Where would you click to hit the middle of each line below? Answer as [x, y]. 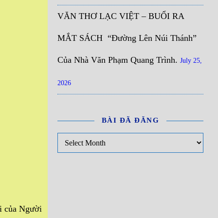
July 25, [191, 61]
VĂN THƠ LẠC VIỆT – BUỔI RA [121, 16]
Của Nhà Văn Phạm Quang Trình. [118, 60]
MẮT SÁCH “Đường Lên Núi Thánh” [127, 38]
